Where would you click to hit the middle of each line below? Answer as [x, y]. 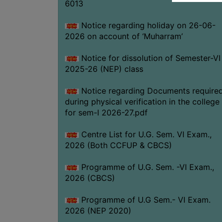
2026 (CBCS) [90, 178]
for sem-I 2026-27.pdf [106, 112]
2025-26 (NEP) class [104, 69]
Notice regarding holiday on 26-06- [147, 25]
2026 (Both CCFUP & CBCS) [118, 145]
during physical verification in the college [142, 101]
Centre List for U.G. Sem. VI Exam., [145, 134]
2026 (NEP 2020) [98, 210]
